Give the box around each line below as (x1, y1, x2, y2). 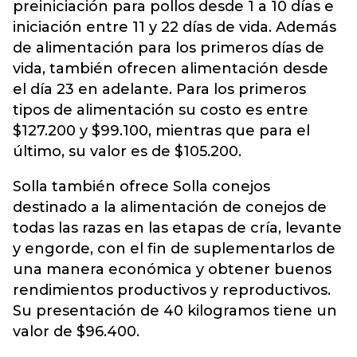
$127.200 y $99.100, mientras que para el (13, 122, 310, 139)
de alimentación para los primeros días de (13, 39, 324, 57)
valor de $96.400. (13, 323, 139, 340)
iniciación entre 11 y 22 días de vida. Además (13, 18, 336, 36)
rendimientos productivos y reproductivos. (13, 281, 331, 299)
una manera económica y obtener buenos (13, 261, 331, 278)
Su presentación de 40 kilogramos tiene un (13, 302, 337, 320)
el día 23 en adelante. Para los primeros (13, 80, 306, 98)
